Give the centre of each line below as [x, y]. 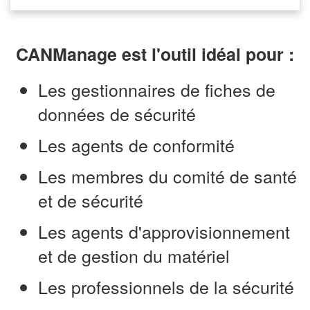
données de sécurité [117, 113]
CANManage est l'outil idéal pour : [155, 54]
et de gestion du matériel [134, 255]
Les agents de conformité [136, 144]
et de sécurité [91, 200]
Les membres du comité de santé [167, 175]
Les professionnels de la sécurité [166, 286]
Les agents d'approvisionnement [164, 231]
